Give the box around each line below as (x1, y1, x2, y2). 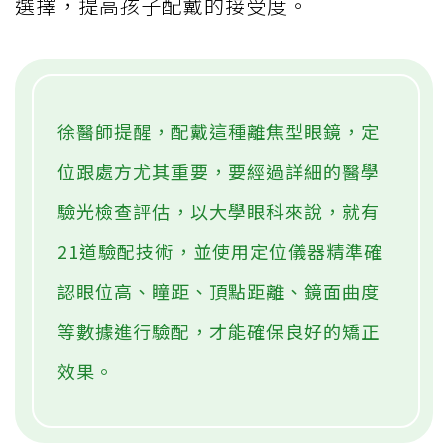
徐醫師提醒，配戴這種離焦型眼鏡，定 (57, 118, 380, 145)
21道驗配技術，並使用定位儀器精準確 (57, 238, 383, 265)
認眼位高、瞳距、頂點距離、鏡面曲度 (57, 278, 380, 305)
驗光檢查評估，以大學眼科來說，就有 (57, 198, 380, 225)
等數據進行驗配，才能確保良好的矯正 (57, 318, 380, 345)
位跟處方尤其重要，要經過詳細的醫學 (57, 158, 380, 185)
